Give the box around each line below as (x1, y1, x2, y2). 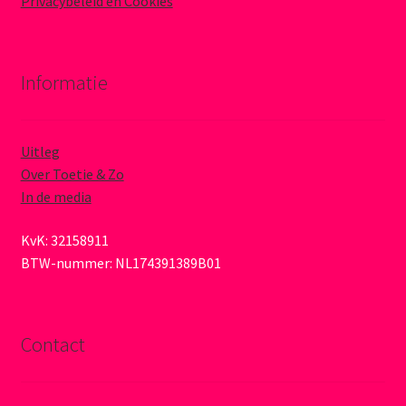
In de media (20, 188, 92, 207)
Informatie (20, 70, 108, 96)
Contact (20, 332, 85, 358)
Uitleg (20, 142, 60, 161)
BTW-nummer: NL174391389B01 (20, 254, 221, 273)
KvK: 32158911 (20, 231, 109, 250)
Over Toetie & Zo (20, 165, 124, 184)
